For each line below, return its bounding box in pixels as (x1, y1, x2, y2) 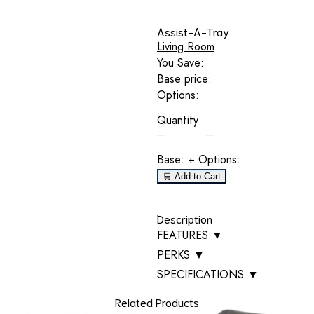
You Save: (157, 55, 204, 71)
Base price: (157, 71, 212, 88)
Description (157, 211, 212, 226)
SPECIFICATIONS (157, 266, 247, 283)
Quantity (157, 112, 198, 129)
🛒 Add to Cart (163, 171, 221, 182)
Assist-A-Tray (157, 24, 229, 39)
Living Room (157, 39, 214, 55)
